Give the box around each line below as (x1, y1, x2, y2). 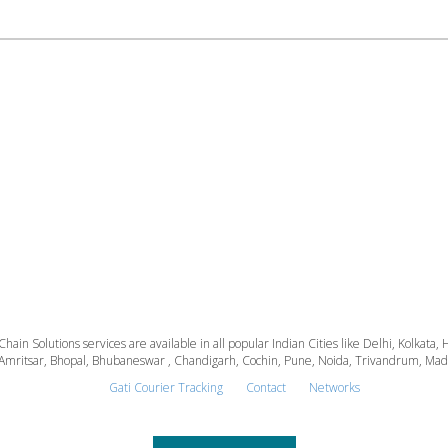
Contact (245, 378, 286, 396)
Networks (308, 378, 360, 396)
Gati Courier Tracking (108, 378, 223, 396)
